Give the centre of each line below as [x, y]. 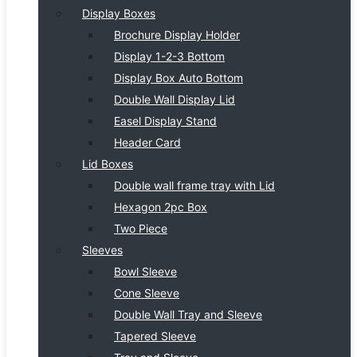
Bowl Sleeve [145, 271]
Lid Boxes [108, 164]
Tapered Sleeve [155, 336]
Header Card [147, 142]
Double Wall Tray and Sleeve [188, 314]
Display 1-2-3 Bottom [169, 56]
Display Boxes [119, 13]
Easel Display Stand [165, 121]
